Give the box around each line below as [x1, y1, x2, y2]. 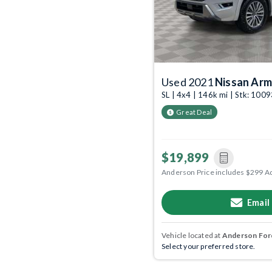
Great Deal [176, 108, 212, 117]
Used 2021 [161, 75, 215, 89]
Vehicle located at [161, 230, 222, 240]
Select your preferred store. [161, 241, 256, 251]
